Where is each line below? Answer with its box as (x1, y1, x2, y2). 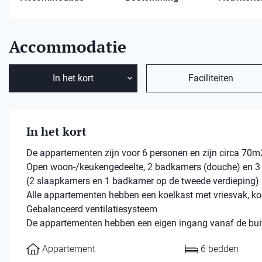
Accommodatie (9, 36, 126, 57)
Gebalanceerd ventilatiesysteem (26, 204, 157, 215)
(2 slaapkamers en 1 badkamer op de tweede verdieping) (26, 175, 259, 187)
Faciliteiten (188, 73, 233, 84)
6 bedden (201, 243, 239, 254)
